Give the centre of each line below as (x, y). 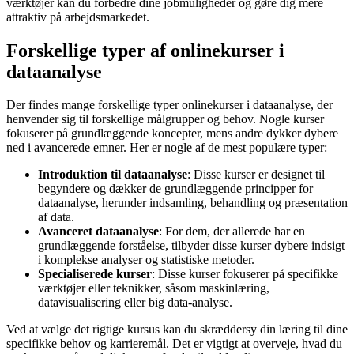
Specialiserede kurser (95, 274)
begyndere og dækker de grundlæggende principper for (175, 189)
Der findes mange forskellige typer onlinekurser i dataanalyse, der (169, 105)
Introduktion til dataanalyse (113, 175)
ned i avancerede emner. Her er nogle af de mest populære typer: (167, 148)
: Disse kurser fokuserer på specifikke (245, 274)
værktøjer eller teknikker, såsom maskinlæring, (154, 288)
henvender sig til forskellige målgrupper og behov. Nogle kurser (165, 119)
